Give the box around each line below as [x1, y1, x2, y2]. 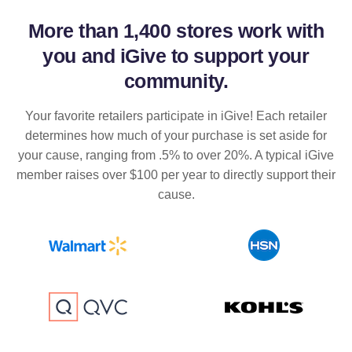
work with [233, 20, 324, 42]
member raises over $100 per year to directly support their [16, 168, 335, 182]
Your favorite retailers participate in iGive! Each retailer [25, 109, 327, 123]
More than [27, 20, 123, 42]
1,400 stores [123, 20, 233, 42]
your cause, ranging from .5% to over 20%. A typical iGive [18, 148, 334, 163]
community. [123, 70, 229, 93]
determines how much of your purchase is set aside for [25, 129, 327, 143]
